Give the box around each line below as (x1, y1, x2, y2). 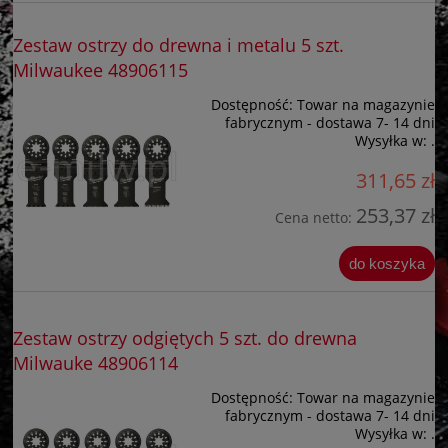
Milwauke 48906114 (13, 351, 178, 376)
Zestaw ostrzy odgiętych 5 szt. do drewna (13, 326, 357, 351)
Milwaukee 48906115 (13, 58, 188, 83)
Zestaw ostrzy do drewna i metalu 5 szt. (13, 33, 344, 58)
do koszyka (349, 255, 425, 273)
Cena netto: (275, 207, 356, 227)
